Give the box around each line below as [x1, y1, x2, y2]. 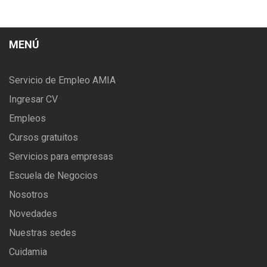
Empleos [9, 113, 46, 125]
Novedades [9, 208, 57, 220]
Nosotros [9, 189, 48, 201]
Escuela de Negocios [9, 170, 98, 182]
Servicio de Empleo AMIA [9, 74, 116, 86]
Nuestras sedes [9, 227, 76, 239]
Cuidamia [9, 246, 47, 258]
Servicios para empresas [9, 151, 113, 163]
